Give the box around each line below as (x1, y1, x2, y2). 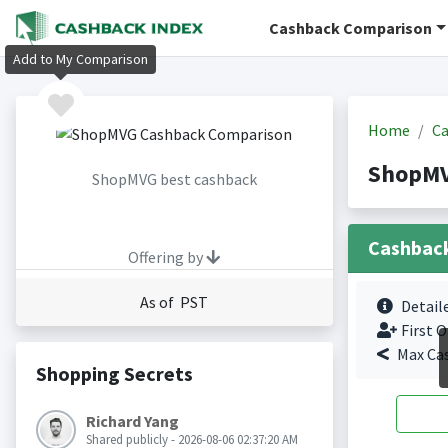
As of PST (140, 292, 208, 313)
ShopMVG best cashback (91, 169, 257, 190)
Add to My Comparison (13, 50, 148, 69)
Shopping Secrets (35, 361, 193, 387)
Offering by (128, 247, 206, 268)
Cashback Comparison (269, 18, 433, 38)
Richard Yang (85, 411, 179, 432)
